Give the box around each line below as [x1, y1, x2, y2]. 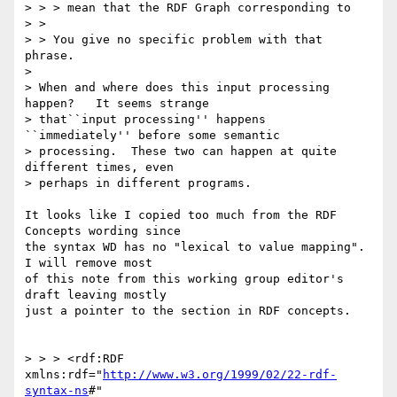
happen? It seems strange [25, 97, 209, 111]
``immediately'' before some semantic [25, 128, 280, 143]
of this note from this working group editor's [25, 272, 344, 286]
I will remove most [25, 256, 152, 270]
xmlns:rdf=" [25, 368, 103, 382]
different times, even [25, 160, 174, 175]
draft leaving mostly [25, 288, 167, 302]
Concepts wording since [25, 224, 181, 238]
